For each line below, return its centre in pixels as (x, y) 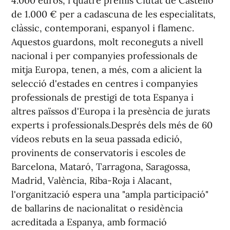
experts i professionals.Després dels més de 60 (112, 125)
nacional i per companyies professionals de (104, 56)
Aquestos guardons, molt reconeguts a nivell (107, 42)
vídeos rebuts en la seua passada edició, (97, 139)
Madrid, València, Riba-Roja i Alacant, (92, 180)
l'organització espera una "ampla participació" (110, 194)
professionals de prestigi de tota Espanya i (102, 97)
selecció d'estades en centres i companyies (104, 83)
